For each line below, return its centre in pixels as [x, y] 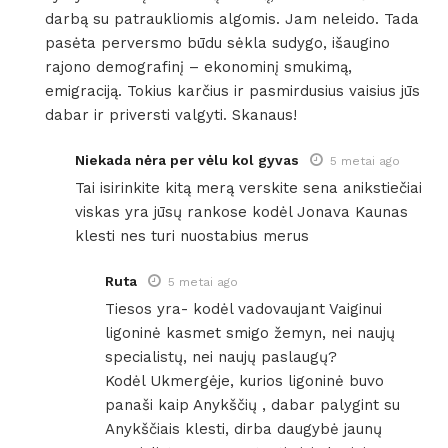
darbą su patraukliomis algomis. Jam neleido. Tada [232, 18]
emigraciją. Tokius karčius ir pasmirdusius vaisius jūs [232, 90]
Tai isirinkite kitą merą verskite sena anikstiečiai [248, 187]
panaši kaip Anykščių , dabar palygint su [252, 404]
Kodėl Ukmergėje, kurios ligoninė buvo [244, 380]
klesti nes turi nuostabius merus [192, 235]
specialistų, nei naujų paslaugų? [221, 356]
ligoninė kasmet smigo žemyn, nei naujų [250, 332]
